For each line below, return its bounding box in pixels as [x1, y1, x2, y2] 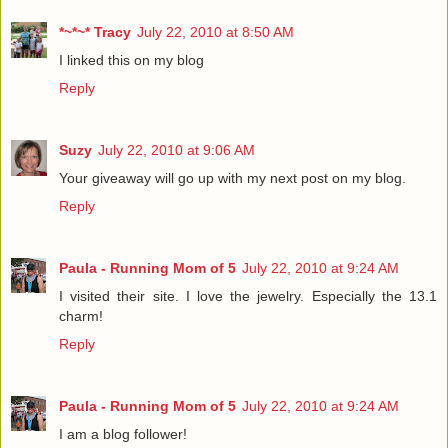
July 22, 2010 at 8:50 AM [137, 24, 294, 41]
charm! [59, 307, 103, 324]
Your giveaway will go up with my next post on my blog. [59, 170, 406, 186]
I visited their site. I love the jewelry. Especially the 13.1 [59, 287, 437, 304]
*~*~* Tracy [59, 24, 131, 41]
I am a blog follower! [59, 425, 187, 442]
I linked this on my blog [59, 52, 204, 69]
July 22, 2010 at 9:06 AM [98, 142, 255, 158]
